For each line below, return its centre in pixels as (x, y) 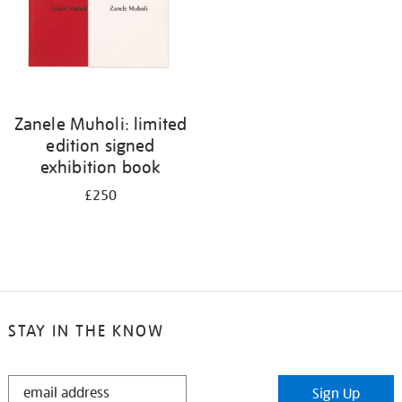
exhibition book (100, 167)
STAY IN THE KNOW (86, 331)
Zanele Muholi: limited (100, 124)
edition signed (100, 145)
